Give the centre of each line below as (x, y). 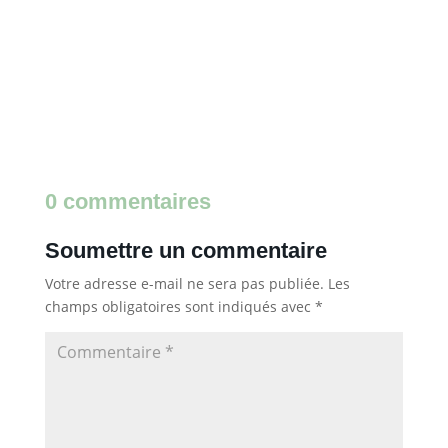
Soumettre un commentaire (185, 251)
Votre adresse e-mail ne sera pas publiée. (184, 284)
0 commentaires (127, 202)
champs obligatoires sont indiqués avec (179, 307)
